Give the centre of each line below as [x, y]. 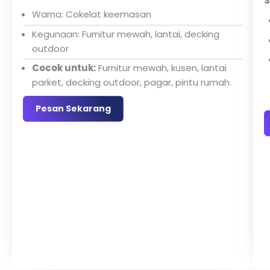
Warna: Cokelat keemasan [92, 14]
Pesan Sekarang [73, 109]
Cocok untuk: [64, 67]
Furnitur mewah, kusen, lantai [161, 67]
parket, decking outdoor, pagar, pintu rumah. [132, 82]
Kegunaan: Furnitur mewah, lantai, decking [126, 34]
